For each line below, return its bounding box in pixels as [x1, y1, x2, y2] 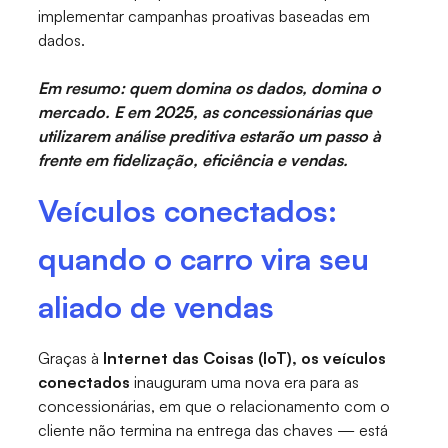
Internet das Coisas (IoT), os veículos [103, 348, 387, 369]
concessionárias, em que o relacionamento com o [38, 396, 391, 417]
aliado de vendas [38, 288, 275, 326]
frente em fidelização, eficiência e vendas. [38, 150, 349, 171]
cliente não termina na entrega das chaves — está [38, 420, 389, 441]
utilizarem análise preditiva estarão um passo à [38, 126, 382, 147]
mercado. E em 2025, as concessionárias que [38, 102, 373, 123]
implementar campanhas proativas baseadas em [38, 6, 371, 27]
